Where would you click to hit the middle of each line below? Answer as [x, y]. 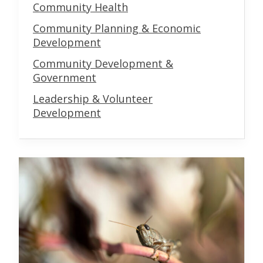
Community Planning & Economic [117, 28]
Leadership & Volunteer [93, 99]
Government [65, 78]
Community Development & [103, 64]
